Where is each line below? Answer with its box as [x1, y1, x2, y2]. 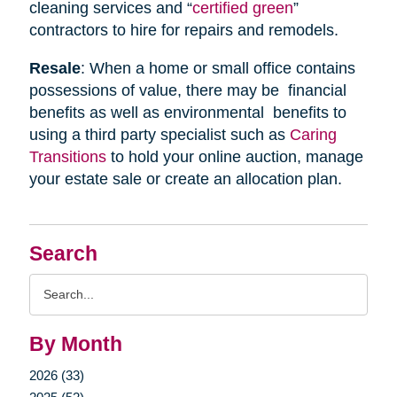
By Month [28, 332, 122, 355]
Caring [289, 125, 337, 144]
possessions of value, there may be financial [28, 81, 346, 99]
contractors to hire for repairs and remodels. [28, 20, 339, 39]
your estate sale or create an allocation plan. [28, 169, 342, 188]
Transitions [28, 147, 106, 166]
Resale [28, 58, 81, 77]
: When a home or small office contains [80, 58, 355, 77]
